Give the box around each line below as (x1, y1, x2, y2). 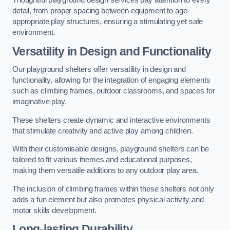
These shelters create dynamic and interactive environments (12, 116, 210, 124)
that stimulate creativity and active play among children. (12, 126, 193, 135)
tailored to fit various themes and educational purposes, (12, 156, 192, 164)
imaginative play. (12, 98, 67, 106)
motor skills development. (12, 206, 97, 215)
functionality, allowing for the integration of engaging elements (12, 76, 210, 85)
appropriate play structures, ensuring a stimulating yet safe (12, 17, 203, 26)
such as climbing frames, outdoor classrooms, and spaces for (12, 87, 215, 95)
